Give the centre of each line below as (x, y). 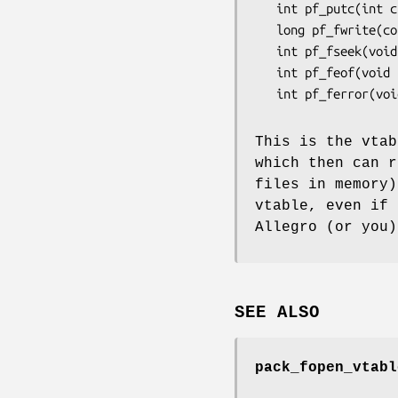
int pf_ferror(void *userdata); (266, 93)
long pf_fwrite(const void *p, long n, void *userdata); (266, 29)
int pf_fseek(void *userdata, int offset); (266, 51)
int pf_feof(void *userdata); (266, 72)
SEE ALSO (277, 313)
